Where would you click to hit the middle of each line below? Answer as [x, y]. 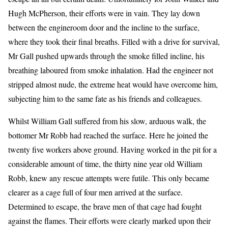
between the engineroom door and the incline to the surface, [104, 27]
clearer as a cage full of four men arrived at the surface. [95, 192]
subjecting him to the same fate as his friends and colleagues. [105, 99]
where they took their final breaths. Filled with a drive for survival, [114, 42]
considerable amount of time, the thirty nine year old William [105, 164]
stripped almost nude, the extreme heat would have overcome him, [113, 84]
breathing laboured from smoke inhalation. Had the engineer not [111, 70]
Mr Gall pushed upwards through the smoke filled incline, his [106, 56]
